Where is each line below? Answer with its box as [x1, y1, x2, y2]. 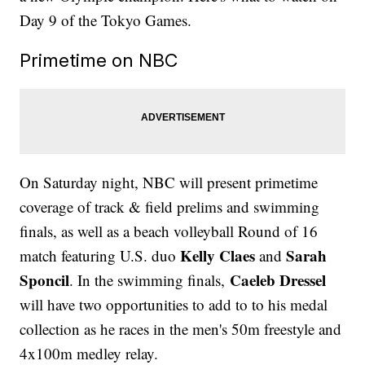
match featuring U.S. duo [20, 244, 181, 266]
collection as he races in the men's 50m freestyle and [20, 318, 342, 339]
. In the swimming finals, [69, 269, 231, 290]
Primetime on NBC [20, 48, 178, 71]
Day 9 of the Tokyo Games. [20, 9, 192, 30]
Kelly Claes [180, 244, 256, 266]
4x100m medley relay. [20, 342, 159, 363]
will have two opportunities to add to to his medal [20, 293, 328, 314]
